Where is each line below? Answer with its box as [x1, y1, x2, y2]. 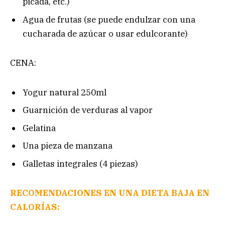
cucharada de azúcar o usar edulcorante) [23, 28, 188, 39]
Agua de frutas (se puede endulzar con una [23, 14, 195, 25]
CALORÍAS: [10, 201, 60, 213]
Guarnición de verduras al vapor [23, 104, 153, 116]
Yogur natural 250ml [23, 86, 106, 98]
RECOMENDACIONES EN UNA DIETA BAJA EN [10, 187, 209, 199]
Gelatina [23, 122, 56, 134]
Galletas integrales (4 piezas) [23, 158, 138, 169]
